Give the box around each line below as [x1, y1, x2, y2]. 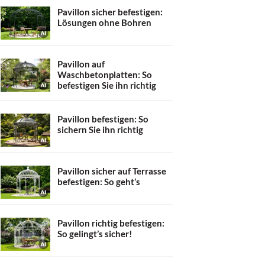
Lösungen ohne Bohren [57, 17, 151, 28]
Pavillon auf [57, 58, 105, 69]
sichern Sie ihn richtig [57, 124, 143, 135]
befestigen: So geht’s [57, 176, 140, 187]
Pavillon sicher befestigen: [57, 6, 163, 17]
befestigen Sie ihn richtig [57, 79, 156, 91]
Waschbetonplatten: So [57, 69, 152, 80]
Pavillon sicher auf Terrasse [57, 166, 166, 176]
